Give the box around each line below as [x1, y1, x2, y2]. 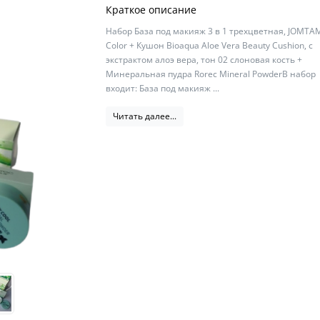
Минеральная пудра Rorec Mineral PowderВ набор [106, 68, 316, 80]
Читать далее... [113, 110, 177, 122]
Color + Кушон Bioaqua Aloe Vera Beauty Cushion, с [106, 39, 314, 51]
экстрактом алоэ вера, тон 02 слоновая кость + [106, 54, 303, 66]
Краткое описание [106, 3, 197, 16]
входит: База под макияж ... [106, 82, 220, 94]
